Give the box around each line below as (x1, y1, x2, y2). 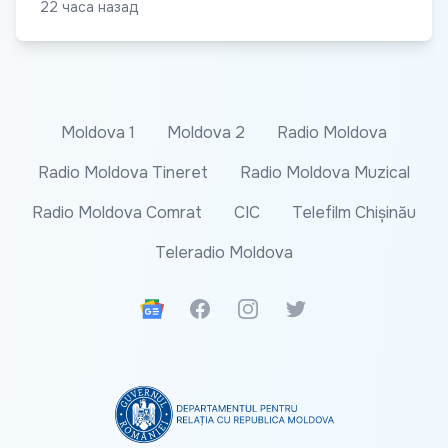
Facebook (187, 297, 262, 319)
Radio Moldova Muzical (240, 162, 410, 184)
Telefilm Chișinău (292, 202, 416, 224)
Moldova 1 (61, 122, 135, 144)
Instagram (235, 297, 308, 319)
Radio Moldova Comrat (32, 202, 202, 224)
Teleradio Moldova (155, 242, 293, 264)
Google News (139, 297, 240, 319)
